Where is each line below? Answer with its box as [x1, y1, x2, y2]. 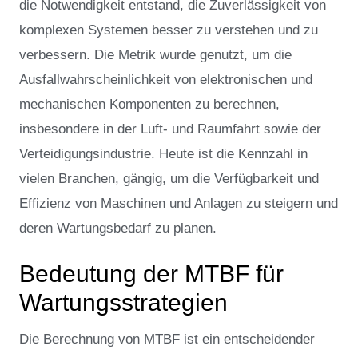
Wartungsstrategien [19, 289, 228, 316]
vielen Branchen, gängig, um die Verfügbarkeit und [19, 170, 319, 186]
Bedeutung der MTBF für [19, 261, 284, 288]
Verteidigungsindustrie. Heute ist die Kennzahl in [19, 145, 308, 161]
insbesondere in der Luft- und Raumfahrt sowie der [19, 121, 321, 137]
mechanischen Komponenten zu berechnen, [19, 96, 280, 112]
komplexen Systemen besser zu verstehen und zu [19, 22, 318, 38]
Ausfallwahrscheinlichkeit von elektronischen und [19, 71, 312, 87]
